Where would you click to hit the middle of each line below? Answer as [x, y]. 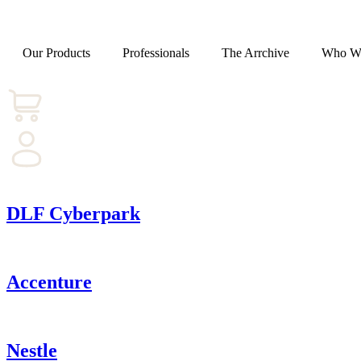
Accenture [49, 282]
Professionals [156, 53]
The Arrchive [255, 53]
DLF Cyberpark [73, 213]
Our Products [56, 53]
